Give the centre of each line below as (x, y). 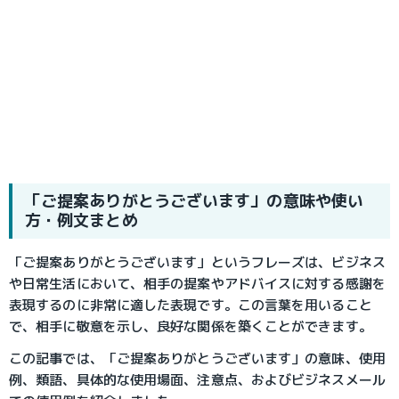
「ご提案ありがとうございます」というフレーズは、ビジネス (197, 262)
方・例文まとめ (81, 221)
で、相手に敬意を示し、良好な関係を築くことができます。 (191, 326)
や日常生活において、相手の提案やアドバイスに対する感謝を (197, 283)
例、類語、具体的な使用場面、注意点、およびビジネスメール (197, 379)
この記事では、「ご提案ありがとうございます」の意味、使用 (197, 358)
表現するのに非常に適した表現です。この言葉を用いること (191, 305)
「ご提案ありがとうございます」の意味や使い (194, 201)
